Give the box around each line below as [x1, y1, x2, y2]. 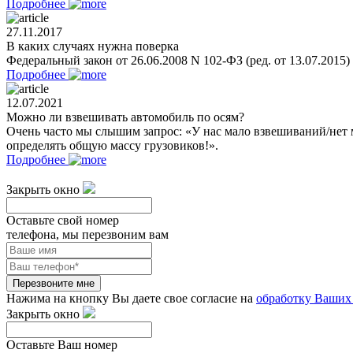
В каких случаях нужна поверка [6, 39, 179, 53]
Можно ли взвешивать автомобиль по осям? [6, 110, 244, 124]
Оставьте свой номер [6, 213, 119, 227]
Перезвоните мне [13, 277, 95, 289]
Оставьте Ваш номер [6, 337, 117, 351]
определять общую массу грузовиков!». [6, 138, 218, 152]
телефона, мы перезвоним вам [6, 227, 169, 241]
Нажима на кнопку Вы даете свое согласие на [6, 291, 256, 305]
